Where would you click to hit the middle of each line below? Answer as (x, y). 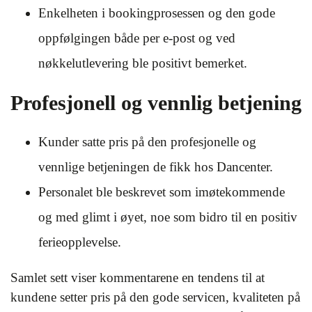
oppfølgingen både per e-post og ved (137, 38)
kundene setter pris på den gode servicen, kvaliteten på (155, 297)
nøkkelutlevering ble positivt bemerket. (143, 63)
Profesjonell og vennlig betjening (156, 103)
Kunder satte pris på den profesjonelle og (147, 142)
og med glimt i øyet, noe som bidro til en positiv (168, 217)
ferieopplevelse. (80, 242)
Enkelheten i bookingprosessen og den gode (157, 13)
